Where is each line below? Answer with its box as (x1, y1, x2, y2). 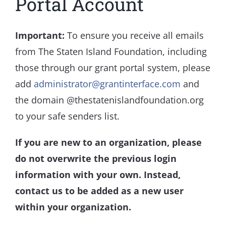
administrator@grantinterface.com (34, 78, 181, 90)
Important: (15, 29, 65, 42)
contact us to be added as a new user (15, 185, 184, 197)
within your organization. (15, 201, 131, 213)
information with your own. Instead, (15, 168, 181, 181)
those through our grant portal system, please (15, 62, 210, 74)
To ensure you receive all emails (65, 29, 204, 42)
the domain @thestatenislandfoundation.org (15, 94, 204, 106)
